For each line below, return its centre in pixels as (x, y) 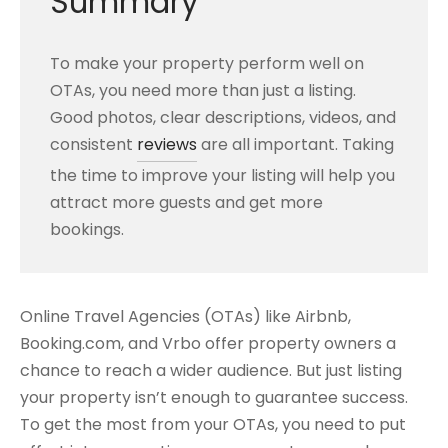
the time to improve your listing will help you (222, 176)
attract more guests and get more (186, 203)
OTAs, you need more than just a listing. (203, 91)
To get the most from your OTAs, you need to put (213, 425)
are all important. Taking (295, 145)
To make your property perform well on (207, 64)
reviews (167, 145)
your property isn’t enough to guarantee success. (214, 398)
